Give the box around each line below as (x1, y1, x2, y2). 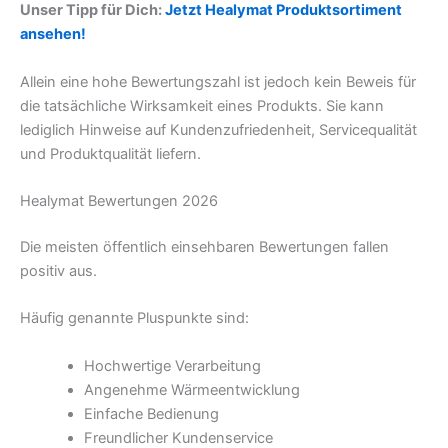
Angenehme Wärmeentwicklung (83, 380, 300, 399)
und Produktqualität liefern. (20, 144, 201, 163)
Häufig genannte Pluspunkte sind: (20, 309, 249, 328)
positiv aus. (20, 261, 97, 280)
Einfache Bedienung (83, 404, 219, 423)
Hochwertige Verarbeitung (83, 356, 261, 375)
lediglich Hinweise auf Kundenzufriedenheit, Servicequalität (20, 120, 417, 139)
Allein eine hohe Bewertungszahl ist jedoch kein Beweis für (20, 72, 416, 91)
